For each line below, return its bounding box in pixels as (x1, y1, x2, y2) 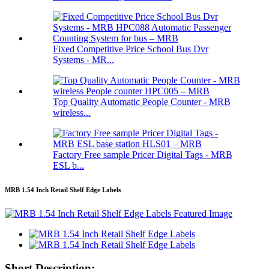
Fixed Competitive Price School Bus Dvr (53, 44, 208, 55)
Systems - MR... (53, 55, 114, 65)
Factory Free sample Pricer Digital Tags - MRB (53, 150, 232, 160)
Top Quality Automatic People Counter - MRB (53, 97, 231, 107)
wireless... (53, 107, 91, 118)
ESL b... (53, 160, 84, 171)
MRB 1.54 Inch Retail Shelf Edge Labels (5, 186, 121, 194)
